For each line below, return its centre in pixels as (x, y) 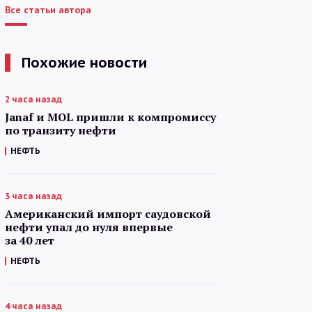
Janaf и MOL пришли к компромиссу (110, 117)
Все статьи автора (48, 10)
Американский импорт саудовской (108, 214)
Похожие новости (84, 63)
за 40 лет (30, 240)
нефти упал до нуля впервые (89, 227)
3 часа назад (33, 196)
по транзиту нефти (61, 130)
